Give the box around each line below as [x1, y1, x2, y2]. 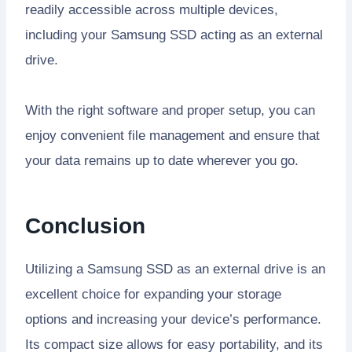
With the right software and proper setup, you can [25, 103, 315, 119]
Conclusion [25, 214, 145, 239]
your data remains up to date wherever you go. [25, 153, 299, 169]
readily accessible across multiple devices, [25, 2, 278, 18]
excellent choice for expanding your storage [25, 287, 281, 302]
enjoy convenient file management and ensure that [25, 128, 320, 144]
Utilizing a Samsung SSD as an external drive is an [25, 262, 325, 277]
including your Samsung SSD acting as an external [25, 27, 323, 43]
